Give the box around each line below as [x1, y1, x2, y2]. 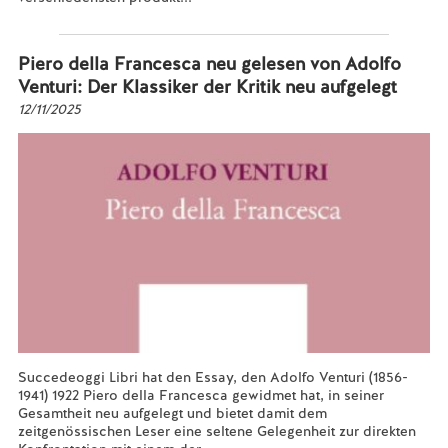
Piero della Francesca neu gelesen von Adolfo [17, 52, 401, 75]
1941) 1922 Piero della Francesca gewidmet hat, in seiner [17, 386, 384, 404]
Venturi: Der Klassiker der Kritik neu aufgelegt [17, 75, 397, 98]
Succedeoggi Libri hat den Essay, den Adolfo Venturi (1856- [17, 368, 408, 386]
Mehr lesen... [17, 6, 104, 24]
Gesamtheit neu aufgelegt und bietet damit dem [17, 404, 327, 422]
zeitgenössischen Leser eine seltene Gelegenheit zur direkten [17, 422, 416, 440]
